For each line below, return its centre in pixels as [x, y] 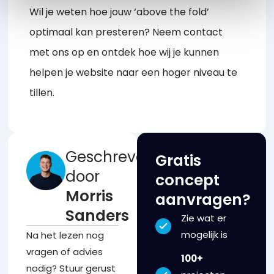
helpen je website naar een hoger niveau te [134, 72]
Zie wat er [203, 218]
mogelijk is [204, 235]
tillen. [42, 92]
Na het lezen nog [65, 235]
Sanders [97, 216]
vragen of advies [65, 252]
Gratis [178, 161]
